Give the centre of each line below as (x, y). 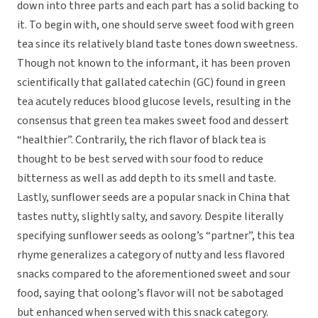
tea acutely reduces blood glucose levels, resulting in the (154, 102)
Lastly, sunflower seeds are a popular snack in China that (154, 198)
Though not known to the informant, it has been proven (154, 64)
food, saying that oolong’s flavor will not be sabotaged (150, 294)
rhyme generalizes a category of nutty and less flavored (151, 255)
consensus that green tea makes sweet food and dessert (153, 121)
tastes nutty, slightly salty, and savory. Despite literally (150, 217)
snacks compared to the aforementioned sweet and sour (154, 274)
